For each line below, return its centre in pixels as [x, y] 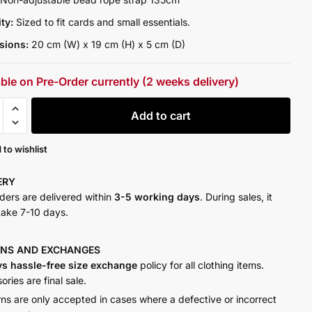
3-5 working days [157, 196]
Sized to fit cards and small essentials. [103, 22]
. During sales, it [236, 196]
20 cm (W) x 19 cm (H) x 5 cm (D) [109, 45]
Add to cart [161, 115]
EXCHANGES [71, 249]
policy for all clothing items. [201, 265]
